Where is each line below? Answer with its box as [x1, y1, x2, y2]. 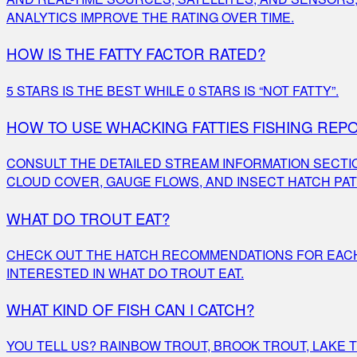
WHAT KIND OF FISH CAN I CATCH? [6, 299, 254, 320]
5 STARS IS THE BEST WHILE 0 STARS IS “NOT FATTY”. [6, 80, 339, 100]
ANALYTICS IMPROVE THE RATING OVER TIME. [6, 8, 294, 27]
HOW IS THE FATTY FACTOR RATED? [6, 43, 265, 65]
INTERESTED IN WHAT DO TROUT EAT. [6, 263, 244, 282]
